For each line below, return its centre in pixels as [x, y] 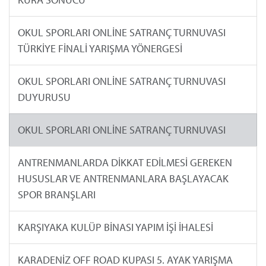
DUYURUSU [44, 97]
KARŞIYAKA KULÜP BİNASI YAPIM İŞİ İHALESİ [115, 227]
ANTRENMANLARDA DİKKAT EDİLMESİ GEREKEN [125, 163]
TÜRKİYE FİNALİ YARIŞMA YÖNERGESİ [100, 49]
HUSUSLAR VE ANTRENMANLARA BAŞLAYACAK [123, 179]
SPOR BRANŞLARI [56, 195]
